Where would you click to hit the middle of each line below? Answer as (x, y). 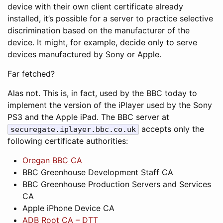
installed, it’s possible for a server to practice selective (110, 18)
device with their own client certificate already (95, 6)
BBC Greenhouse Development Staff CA (98, 172)
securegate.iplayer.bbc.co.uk (73, 129)
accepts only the (171, 129)
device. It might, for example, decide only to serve (102, 42)
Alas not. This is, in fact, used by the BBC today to (102, 93)
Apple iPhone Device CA (68, 208)
